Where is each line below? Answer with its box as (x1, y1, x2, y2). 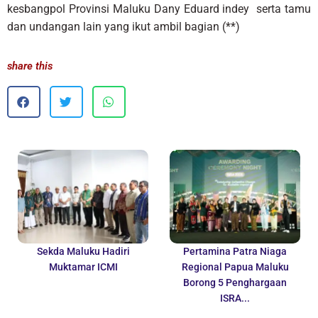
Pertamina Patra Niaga (183, 245, 287, 257)
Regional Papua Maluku (181, 261, 289, 273)
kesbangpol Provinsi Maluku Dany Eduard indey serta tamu (7, 1, 311, 16)
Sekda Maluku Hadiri (36, 245, 130, 257)
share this (7, 59, 53, 72)
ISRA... (220, 292, 250, 304)
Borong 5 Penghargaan (183, 276, 287, 288)
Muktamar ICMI (48, 261, 118, 273)
